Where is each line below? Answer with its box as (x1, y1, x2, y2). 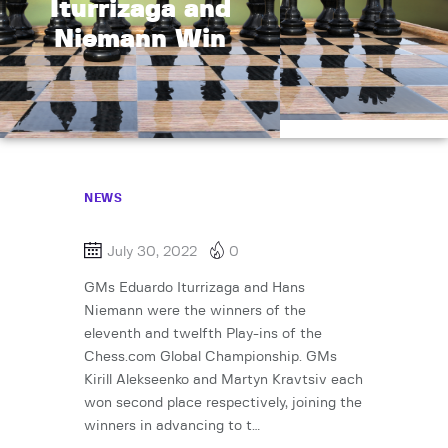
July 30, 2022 (107, 245, 197, 259)
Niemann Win (54, 26, 226, 52)
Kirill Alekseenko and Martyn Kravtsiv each (84, 373, 363, 388)
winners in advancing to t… (84, 419, 260, 434)
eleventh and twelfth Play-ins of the (84, 327, 322, 342)
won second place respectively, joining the (84, 396, 362, 411)
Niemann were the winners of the (84, 304, 306, 319)
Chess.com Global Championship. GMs (84, 350, 337, 365)
